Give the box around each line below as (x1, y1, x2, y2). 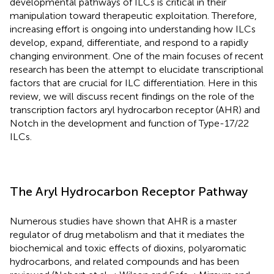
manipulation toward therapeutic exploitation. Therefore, (10, 9, 257, 21)
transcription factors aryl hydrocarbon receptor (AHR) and (10, 103, 260, 116)
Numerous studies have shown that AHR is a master (10, 215, 237, 227)
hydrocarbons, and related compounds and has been (10, 255, 239, 267)
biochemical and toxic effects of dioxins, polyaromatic (10, 242, 246, 254)
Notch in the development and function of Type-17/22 (10, 117, 249, 129)
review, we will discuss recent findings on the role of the (10, 90, 254, 102)
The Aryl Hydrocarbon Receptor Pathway (10, 183, 248, 199)
